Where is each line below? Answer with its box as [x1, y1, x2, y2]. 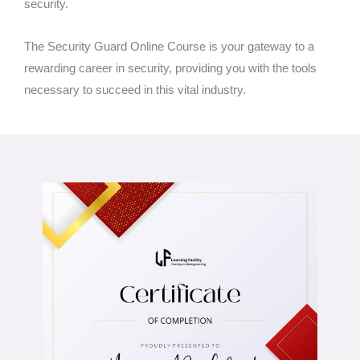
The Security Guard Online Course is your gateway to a [24, 39, 314, 54]
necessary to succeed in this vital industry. [24, 83, 246, 97]
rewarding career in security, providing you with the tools [24, 61, 317, 76]
